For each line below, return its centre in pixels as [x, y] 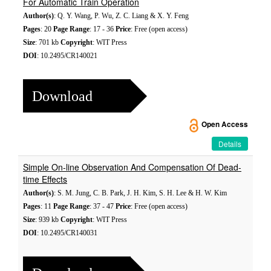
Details [230, 144]
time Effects [45, 179]
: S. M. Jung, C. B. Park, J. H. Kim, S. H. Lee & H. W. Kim [140, 193]
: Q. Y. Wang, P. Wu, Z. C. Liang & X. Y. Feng [121, 16]
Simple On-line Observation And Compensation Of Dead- [132, 167]
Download [62, 96]
